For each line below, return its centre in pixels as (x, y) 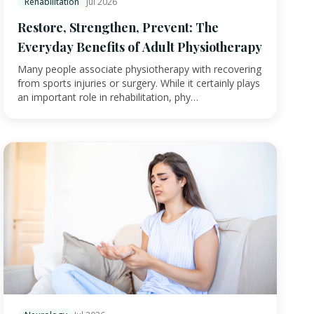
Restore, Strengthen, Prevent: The (118, 27)
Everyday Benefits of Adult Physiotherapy (140, 47)
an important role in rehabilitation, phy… (108, 97)
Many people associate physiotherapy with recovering (139, 69)
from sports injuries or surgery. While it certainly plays (139, 83)
